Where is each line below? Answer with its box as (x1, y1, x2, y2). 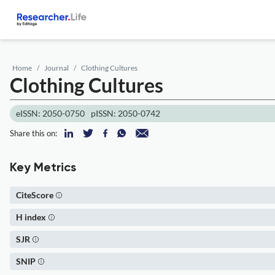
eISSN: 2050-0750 (16, 108, 85, 118)
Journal (44, 63, 69, 72)
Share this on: (10, 128, 57, 138)
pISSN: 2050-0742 (91, 108, 160, 118)
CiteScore (16, 190, 53, 200)
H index (16, 212, 46, 222)
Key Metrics (10, 162, 76, 174)
